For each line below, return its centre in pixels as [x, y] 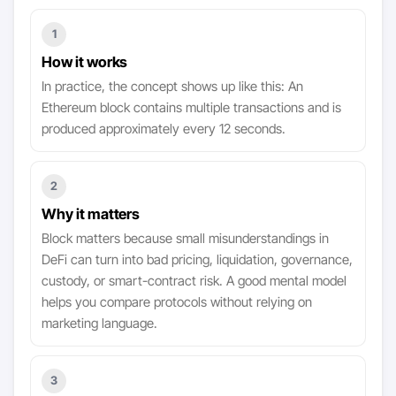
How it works [85, 62]
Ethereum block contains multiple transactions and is [192, 108]
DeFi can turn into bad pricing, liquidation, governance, [198, 260]
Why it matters [91, 214]
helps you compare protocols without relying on [177, 302]
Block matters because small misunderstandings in [186, 239]
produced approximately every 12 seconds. [164, 129]
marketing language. [100, 324]
